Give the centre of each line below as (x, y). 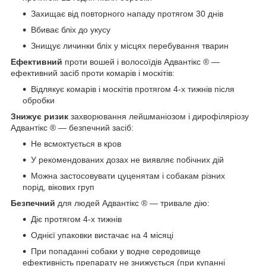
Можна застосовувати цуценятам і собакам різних (128, 175)
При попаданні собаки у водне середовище (116, 251)
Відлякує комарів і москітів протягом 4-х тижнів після (133, 89)
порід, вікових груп (58, 187)
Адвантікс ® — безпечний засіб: (72, 127)
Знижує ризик (39, 116)
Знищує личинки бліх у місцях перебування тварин (130, 45)
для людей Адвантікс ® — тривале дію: (132, 203)
